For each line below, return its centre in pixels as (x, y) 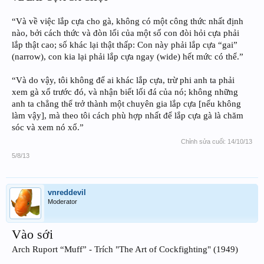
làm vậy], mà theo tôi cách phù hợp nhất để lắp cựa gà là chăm (128, 116)
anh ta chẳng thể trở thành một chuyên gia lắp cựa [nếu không (126, 104)
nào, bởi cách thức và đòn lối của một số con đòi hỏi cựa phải (126, 33)
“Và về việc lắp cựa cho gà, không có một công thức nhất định (128, 22)
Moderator (62, 202)
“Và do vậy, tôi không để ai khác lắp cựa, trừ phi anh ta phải (123, 80)
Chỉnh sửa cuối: (204, 142)
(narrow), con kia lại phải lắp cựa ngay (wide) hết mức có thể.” (128, 57)
